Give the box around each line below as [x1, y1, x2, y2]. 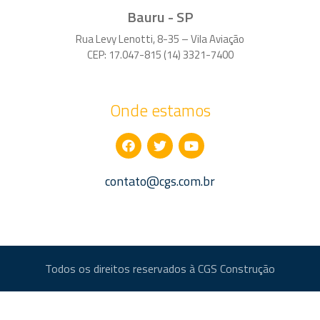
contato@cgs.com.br [105, 171, 215, 191]
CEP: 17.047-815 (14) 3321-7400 [86, 46, 234, 63]
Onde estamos [109, 97, 211, 123]
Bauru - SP [126, 5, 194, 28]
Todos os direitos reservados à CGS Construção [45, 259, 275, 277]
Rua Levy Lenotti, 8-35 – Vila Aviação [76, 30, 244, 47]
